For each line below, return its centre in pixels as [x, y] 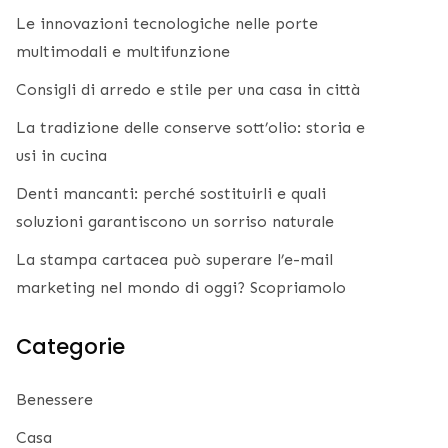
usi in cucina [61, 156]
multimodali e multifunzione [123, 52]
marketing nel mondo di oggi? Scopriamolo [181, 288]
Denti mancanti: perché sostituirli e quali [171, 194]
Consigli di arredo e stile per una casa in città [188, 90]
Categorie [70, 347]
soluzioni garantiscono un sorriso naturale [175, 222]
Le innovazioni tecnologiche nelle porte [167, 24]
